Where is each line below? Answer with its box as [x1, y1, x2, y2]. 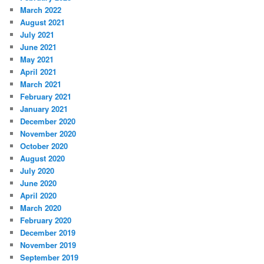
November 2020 [20, 127, 77, 139]
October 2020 [20, 140, 68, 151]
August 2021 [20, 16, 65, 28]
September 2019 [20, 251, 79, 263]
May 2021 [20, 53, 54, 65]
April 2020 [20, 189, 57, 201]
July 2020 [20, 164, 55, 176]
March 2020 [20, 202, 62, 213]
